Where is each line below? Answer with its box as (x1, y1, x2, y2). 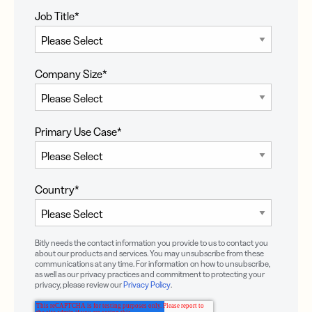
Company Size (35, 67, 102, 81)
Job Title (35, 9, 75, 23)
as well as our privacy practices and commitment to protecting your (35, 269, 265, 279)
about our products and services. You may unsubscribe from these (35, 248, 264, 258)
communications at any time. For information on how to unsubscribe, (35, 258, 270, 269)
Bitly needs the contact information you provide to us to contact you (35, 237, 268, 248)
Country (35, 182, 75, 196)
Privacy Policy (123, 279, 171, 290)
